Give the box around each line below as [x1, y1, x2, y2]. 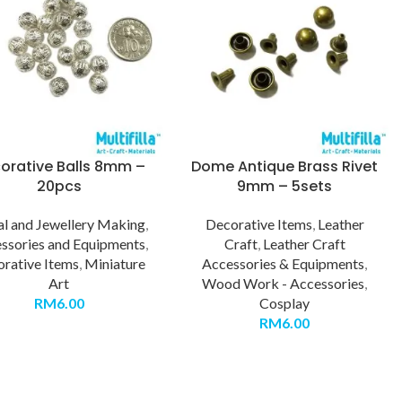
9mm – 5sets [237, 175, 333, 197]
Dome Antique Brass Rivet [191, 155, 379, 177]
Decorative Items [205, 214, 312, 232]
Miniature [84, 254, 146, 272]
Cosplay [259, 293, 310, 311]
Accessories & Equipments [202, 254, 365, 272]
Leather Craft [262, 234, 345, 252]
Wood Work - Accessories [202, 274, 365, 292]
